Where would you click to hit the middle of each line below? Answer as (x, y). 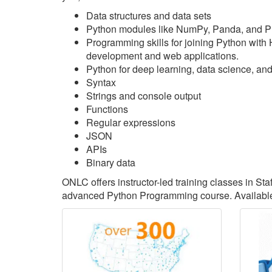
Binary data (111, 162)
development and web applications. (162, 56)
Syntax (101, 82)
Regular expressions (131, 122)
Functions (107, 109)
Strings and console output (144, 96)
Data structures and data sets (149, 15)
